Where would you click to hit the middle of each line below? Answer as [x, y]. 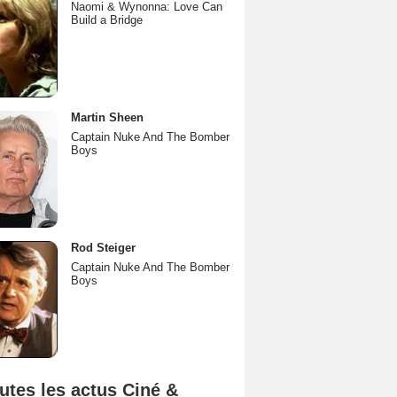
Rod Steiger [103, 248]
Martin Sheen [107, 117]
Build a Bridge [107, 20]
